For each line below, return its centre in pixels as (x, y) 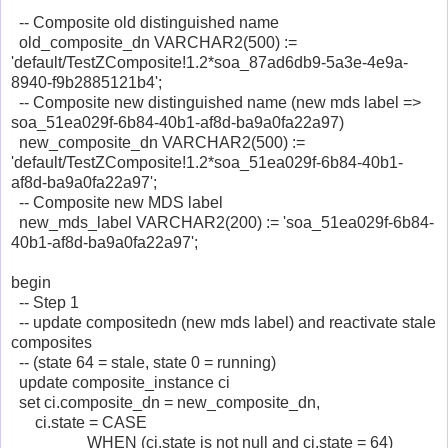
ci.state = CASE (79, 422)
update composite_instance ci (120, 382)
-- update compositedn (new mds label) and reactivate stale (223, 322)
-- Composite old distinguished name (145, 22)
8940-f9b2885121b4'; (86, 82)
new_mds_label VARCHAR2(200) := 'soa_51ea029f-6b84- (222, 222)
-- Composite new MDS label (117, 202)
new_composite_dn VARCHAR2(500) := (158, 142)
